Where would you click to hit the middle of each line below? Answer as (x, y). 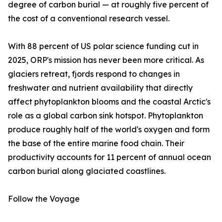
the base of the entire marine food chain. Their (96, 143)
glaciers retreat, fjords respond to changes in (94, 74)
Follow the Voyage (44, 199)
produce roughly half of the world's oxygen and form (109, 130)
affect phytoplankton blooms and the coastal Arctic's (109, 102)
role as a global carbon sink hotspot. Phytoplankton (106, 116)
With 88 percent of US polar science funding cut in (103, 46)
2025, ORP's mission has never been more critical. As (106, 60)
